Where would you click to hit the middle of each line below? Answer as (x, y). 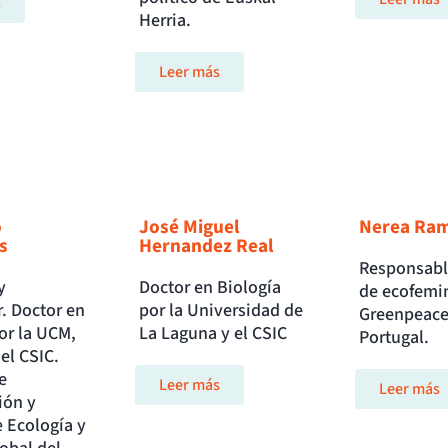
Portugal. (393, 338)
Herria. (165, 21)
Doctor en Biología (210, 288)
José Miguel (189, 227)
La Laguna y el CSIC (213, 334)
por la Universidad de (221, 311)
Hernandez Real (206, 246)
